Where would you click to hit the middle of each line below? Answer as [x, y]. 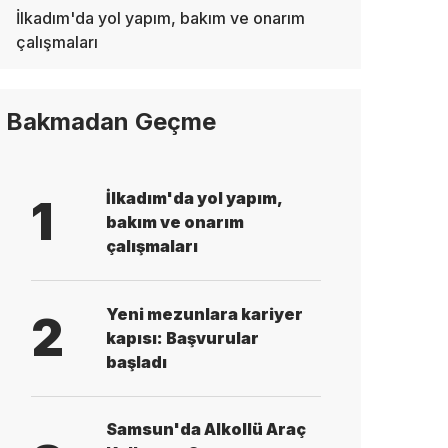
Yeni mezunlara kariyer [204, 314]
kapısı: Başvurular [182, 338]
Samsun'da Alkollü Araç [206, 428]
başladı [136, 362]
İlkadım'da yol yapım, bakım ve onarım [160, 17]
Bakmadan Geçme [111, 121]
